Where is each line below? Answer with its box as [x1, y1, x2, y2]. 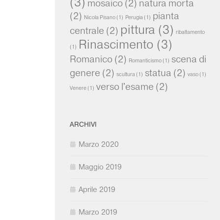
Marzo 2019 [79, 207, 117, 217]
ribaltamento [176, 29, 205, 36]
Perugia [125, 14, 143, 21]
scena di [171, 53, 206, 65]
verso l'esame [96, 81, 154, 93]
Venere [70, 85, 86, 92]
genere [70, 67, 100, 79]
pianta [153, 10, 179, 22]
